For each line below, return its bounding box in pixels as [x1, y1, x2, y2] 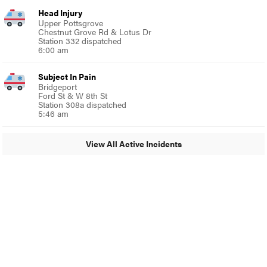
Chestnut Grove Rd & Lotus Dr [38, 25, 152, 38]
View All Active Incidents [85, 138, 182, 150]
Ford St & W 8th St [38, 89, 108, 101]
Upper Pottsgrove [38, 16, 104, 29]
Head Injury [38, 6, 83, 18]
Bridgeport [38, 80, 77, 92]
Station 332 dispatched [38, 34, 122, 46]
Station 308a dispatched [38, 98, 127, 110]
